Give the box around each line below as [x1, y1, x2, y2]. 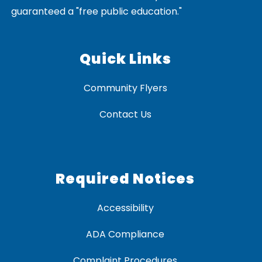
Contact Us [99, 108, 151, 122]
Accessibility [96, 201, 154, 215]
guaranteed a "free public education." [11, 5, 182, 19]
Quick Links [79, 49, 171, 69]
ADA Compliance [86, 227, 164, 242]
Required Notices [56, 169, 195, 189]
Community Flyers [83, 81, 167, 95]
